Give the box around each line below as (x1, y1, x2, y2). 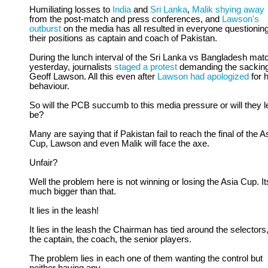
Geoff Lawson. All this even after (29, 72, 157, 81)
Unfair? (29, 158, 57, 167)
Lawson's (222, 14, 259, 24)
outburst (29, 24, 61, 33)
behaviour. (29, 81, 69, 91)
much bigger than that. (29, 187, 116, 196)
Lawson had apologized (157, 72, 249, 81)
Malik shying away (192, 5, 264, 14)
